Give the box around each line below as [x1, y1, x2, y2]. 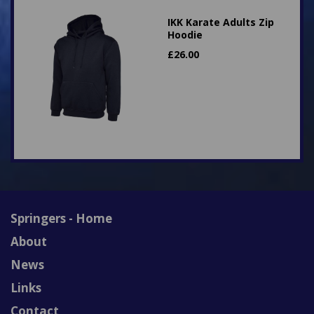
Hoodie [168, 28, 203, 41]
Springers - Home [11, 210, 112, 226]
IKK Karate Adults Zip [168, 15, 274, 29]
